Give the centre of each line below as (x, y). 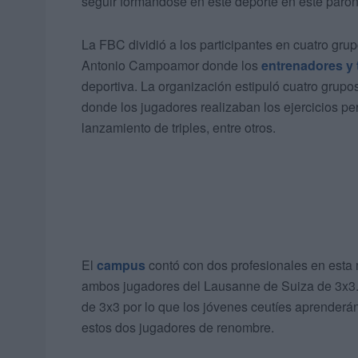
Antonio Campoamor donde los (170, 66)
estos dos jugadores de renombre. (178, 328)
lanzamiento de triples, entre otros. (179, 128)
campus (121, 265)
